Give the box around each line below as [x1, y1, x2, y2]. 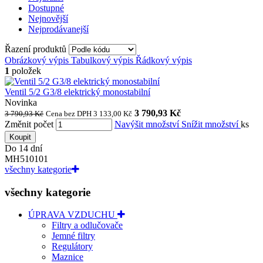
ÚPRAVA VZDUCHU [28, 210, 117, 220]
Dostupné [28, 2, 64, 13]
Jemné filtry [52, 231, 95, 241]
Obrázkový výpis [5, 55, 69, 65]
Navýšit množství [114, 119, 181, 129]
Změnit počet [5, 119, 53, 129]
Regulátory [52, 241, 93, 252]
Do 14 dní [5, 143, 42, 153]
